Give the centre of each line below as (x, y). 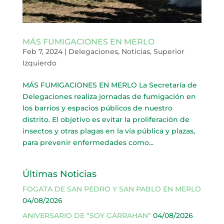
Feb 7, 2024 (42, 52)
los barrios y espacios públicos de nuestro (97, 108)
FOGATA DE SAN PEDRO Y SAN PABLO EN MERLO (111, 189)
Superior (169, 52)
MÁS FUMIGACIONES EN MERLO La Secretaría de (109, 85)
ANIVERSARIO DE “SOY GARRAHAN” (86, 216)
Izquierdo (39, 63)
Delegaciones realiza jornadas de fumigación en (109, 97)
